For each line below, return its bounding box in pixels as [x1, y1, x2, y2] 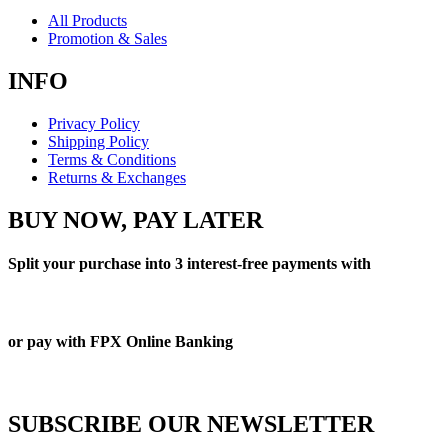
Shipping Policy [48, 132, 149, 150]
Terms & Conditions [48, 150, 176, 168]
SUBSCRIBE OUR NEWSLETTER [8, 410, 374, 437]
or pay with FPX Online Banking [8, 333, 233, 351]
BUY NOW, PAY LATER [8, 206, 263, 233]
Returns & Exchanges [48, 168, 186, 186]
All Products [48, 11, 127, 29]
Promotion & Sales [48, 29, 167, 47]
